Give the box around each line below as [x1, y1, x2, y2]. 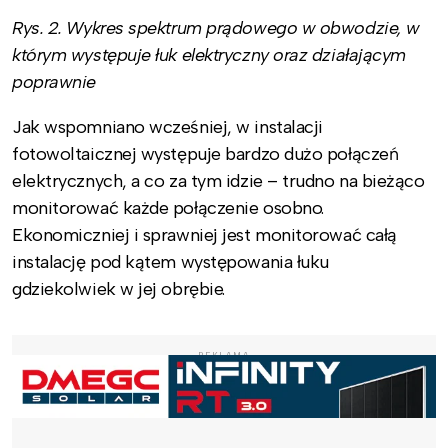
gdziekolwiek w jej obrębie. [12, 278, 225, 301]
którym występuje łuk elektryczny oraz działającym [12, 44, 406, 67]
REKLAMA [198, 349, 250, 360]
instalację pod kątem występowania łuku [12, 251, 329, 274]
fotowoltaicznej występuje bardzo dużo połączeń [12, 143, 399, 166]
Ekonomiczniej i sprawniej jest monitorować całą [12, 224, 397, 247]
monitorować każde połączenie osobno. [12, 197, 324, 220]
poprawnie [12, 71, 96, 94]
